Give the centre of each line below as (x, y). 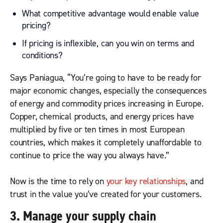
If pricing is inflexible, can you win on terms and (108, 44)
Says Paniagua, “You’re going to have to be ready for (106, 78)
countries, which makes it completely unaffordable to (106, 143)
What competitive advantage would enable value (111, 14)
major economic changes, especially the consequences (108, 91)
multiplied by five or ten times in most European (97, 130)
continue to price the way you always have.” (90, 156)
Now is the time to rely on (58, 182)
